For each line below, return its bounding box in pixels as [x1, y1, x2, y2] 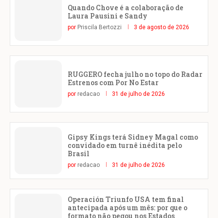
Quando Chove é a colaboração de [68, 3, 183, 13]
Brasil [68, 148, 90, 158]
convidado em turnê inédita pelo [68, 140, 182, 150]
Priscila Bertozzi [77, 24, 122, 31]
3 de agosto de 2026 [134, 24, 189, 31]
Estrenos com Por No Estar [68, 78, 159, 88]
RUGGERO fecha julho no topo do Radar [68, 70, 202, 79]
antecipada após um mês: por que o [68, 203, 187, 213]
